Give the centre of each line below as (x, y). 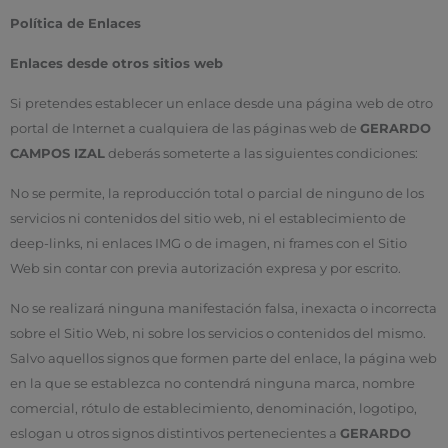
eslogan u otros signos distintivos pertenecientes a (175, 434)
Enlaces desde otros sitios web (116, 63)
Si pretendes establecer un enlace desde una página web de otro (221, 103)
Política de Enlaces (75, 23)
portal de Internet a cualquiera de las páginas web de (185, 128)
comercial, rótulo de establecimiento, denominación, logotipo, (213, 409)
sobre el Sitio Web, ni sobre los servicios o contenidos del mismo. (218, 334)
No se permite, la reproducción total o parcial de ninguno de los (217, 194)
